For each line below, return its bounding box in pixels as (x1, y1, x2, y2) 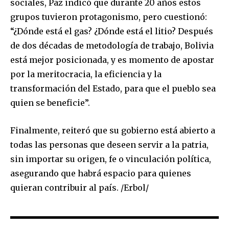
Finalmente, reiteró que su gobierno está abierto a (10, 125, 215, 135)
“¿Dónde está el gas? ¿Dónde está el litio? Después (10, 26, 213, 36)
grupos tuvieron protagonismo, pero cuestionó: (10, 11, 207, 22)
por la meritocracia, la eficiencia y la (10, 68, 162, 79)
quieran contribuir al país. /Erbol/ (10, 182, 149, 193)
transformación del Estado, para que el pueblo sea (10, 83, 216, 94)
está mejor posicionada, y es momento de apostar (10, 54, 214, 65)
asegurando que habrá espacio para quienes (10, 168, 191, 178)
